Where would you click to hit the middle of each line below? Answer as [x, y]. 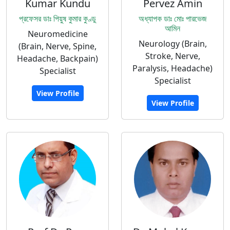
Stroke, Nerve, [172, 56]
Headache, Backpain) [57, 59]
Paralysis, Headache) [172, 68]
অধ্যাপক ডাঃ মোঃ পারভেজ [172, 18]
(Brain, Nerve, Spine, [57, 46]
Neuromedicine [57, 34]
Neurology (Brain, [172, 44]
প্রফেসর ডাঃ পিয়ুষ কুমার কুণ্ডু [57, 18]
